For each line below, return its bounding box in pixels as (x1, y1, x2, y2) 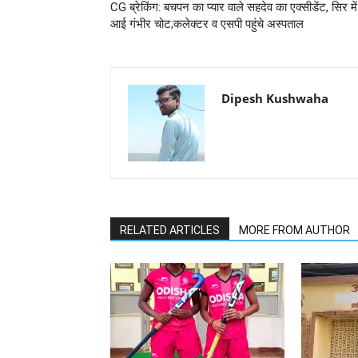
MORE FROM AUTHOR (239, 224, 350, 237)
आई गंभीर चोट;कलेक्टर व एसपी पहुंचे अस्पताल (110, 17, 304, 32)
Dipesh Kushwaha (221, 90, 328, 107)
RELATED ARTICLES (120, 224, 220, 237)
